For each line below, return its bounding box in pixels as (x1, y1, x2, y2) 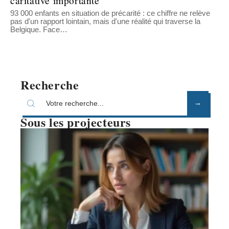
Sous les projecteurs (20, 113, 131, 131)
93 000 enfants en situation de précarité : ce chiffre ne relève (10, 9, 210, 18)
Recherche (20, 76, 79, 94)
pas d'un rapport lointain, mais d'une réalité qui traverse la (10, 17, 200, 26)
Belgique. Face (10, 25, 60, 34)
